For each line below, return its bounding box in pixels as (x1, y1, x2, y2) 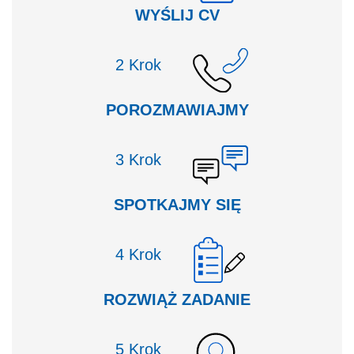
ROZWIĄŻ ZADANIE (104, 291, 250, 308)
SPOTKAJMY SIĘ (113, 196, 241, 213)
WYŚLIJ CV (134, 6, 220, 24)
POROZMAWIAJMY (105, 101, 249, 119)
